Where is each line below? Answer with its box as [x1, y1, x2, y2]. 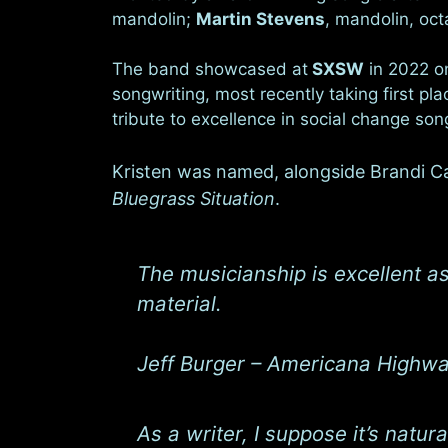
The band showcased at [112, 59, 308, 79]
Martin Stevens [196, 8, 325, 29]
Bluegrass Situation [112, 187, 275, 209]
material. [137, 290, 222, 316]
